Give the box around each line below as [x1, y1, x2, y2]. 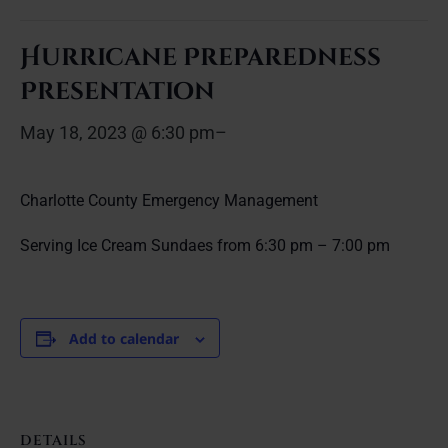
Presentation [20, 76, 215, 108]
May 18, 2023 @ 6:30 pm [20, 122, 215, 143]
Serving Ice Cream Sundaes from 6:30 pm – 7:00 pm [20, 236, 390, 255]
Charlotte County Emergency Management [20, 191, 318, 210]
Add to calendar [68, 329, 179, 348]
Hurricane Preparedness [20, 42, 381, 74]
